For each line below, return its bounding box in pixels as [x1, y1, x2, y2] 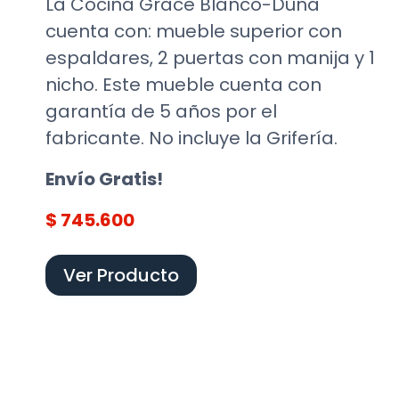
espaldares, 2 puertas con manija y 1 [45, 45, 375, 70]
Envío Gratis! [45, 166, 163, 191]
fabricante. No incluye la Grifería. [45, 125, 338, 151]
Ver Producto [63, 262, 179, 288]
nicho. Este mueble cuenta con [45, 71, 322, 97]
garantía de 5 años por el [45, 98, 277, 124]
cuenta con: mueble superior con [45, 18, 342, 44]
